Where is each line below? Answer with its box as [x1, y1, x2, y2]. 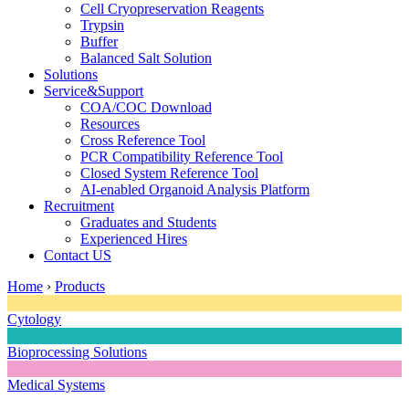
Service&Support [44, 82, 143, 99]
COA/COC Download [80, 99, 212, 115]
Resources [80, 115, 140, 131]
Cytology [7, 310, 61, 327]
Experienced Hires [80, 230, 187, 246]
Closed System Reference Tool [80, 164, 258, 181]
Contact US [44, 246, 111, 263]
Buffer [80, 33, 118, 49]
